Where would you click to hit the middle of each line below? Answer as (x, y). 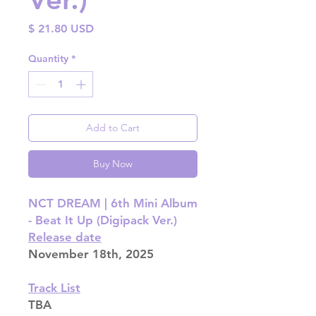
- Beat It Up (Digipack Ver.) (103, 220)
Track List (54, 288)
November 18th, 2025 (91, 254)
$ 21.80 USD (61, 29)
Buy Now (113, 164)
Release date (65, 237)
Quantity (48, 59)
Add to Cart (113, 128)
